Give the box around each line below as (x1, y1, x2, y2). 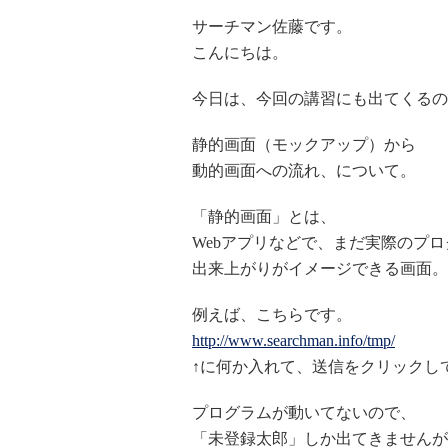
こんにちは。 (192, 44, 288, 61)
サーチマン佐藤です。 (192, 18, 352, 35)
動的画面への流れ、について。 (192, 162, 416, 179)
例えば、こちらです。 (192, 306, 352, 323)
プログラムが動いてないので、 (192, 404, 416, 421)
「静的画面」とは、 (192, 208, 336, 225)
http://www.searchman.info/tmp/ (192, 332, 395, 349)
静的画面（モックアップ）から (192, 136, 416, 153)
